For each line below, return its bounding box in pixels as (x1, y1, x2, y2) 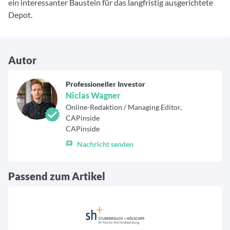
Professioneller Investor (66, 80, 145, 89)
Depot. (8, 10, 32, 20)
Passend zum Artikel (8, 170, 105, 183)
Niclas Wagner (66, 90, 121, 101)
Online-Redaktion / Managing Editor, (66, 103, 182, 112)
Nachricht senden (77, 139, 133, 148)
